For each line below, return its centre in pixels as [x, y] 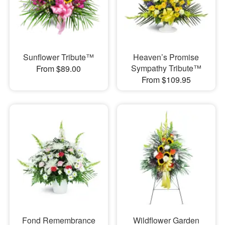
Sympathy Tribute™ [166, 68]
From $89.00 [59, 68]
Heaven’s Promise [166, 57]
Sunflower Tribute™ [59, 57]
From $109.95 [166, 79]
